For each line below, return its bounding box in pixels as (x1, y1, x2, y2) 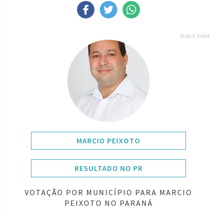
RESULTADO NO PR (74, 163, 143, 173)
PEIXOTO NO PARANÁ (64, 198, 153, 208)
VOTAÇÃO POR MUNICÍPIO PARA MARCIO (25, 187, 192, 197)
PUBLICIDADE (180, 32, 210, 39)
